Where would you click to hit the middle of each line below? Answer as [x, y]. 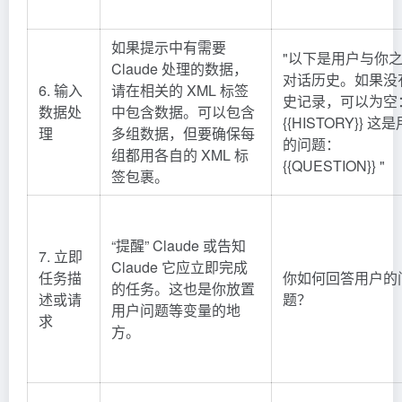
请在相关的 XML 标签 [180, 90]
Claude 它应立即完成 [179, 267]
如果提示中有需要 [169, 47]
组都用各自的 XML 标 [180, 154]
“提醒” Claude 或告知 [179, 245]
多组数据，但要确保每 [183, 133]
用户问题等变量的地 [176, 310]
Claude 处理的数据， [179, 68]
